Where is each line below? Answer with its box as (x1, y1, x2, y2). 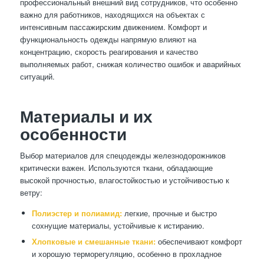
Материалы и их (19, 105, 153, 126)
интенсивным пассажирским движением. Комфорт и (19, 21, 207, 32)
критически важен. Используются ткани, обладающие (19, 161, 213, 173)
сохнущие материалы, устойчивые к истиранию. (31, 219, 204, 231)
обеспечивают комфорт (155, 235, 242, 247)
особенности (19, 123, 127, 144)
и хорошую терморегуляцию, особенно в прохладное (31, 247, 222, 259)
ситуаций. (19, 70, 55, 82)
